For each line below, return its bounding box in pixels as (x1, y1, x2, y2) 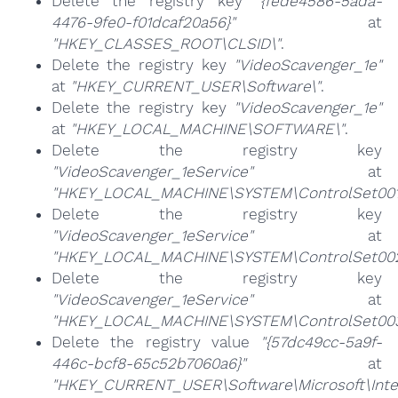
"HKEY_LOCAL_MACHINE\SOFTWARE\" (69, 120, 345, 139)
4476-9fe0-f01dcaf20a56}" (51, 13, 235, 32)
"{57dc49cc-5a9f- (260, 333, 383, 352)
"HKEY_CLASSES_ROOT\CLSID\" (51, 35, 281, 53)
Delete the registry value (51, 333, 261, 352)
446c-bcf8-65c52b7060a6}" (51, 354, 246, 373)
